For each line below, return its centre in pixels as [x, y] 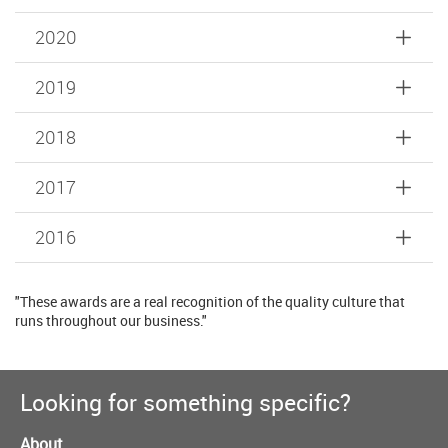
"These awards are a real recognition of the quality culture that [210, 301]
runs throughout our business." [111, 320]
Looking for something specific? [185, 402]
